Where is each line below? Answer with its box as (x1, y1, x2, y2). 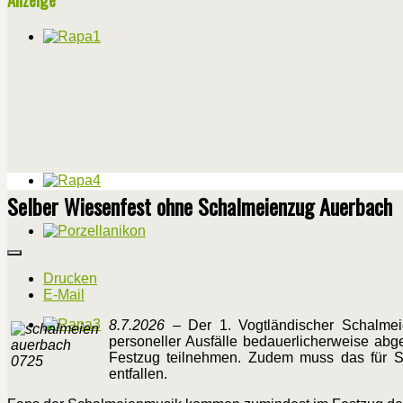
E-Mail (43, 287, 85, 303)
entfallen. (109, 366, 167, 382)
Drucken (43, 271, 97, 287)
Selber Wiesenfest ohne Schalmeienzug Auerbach (7, 190, 392, 223)
